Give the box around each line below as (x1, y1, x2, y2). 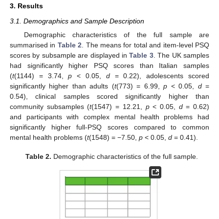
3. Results (10, 2, 43, 10)
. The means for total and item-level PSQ (82, 41, 210, 49)
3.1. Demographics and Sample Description (10, 17, 144, 25)
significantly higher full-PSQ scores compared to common (10, 123, 209, 131)
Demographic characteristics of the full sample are (23, 31, 209, 39)
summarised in (10, 41, 58, 49)
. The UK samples (153, 51, 210, 60)
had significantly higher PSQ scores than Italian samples (10, 62, 209, 70)
